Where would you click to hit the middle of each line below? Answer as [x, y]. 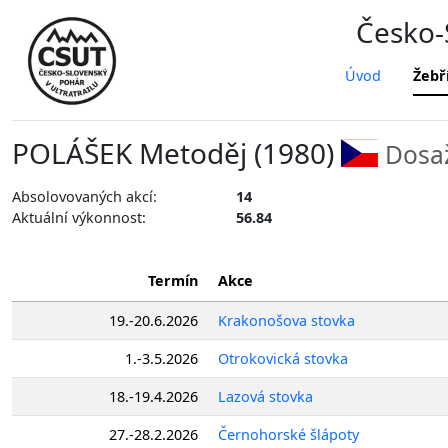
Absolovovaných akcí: [84, 196]
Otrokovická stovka [283, 358]
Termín [173, 280]
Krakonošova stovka [286, 320]
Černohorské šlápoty [288, 434]
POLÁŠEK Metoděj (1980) [176, 153]
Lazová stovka [265, 396]
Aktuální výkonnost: [79, 217]
